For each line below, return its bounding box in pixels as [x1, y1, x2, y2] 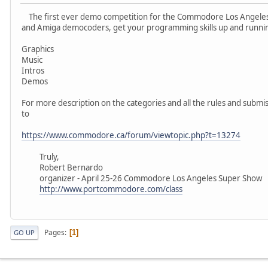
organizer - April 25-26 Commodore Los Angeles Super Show [22, 172, 262, 184]
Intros [22, 65, 44, 76]
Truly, [22, 151, 59, 162]
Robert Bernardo [22, 162, 103, 173]
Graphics [22, 43, 54, 54]
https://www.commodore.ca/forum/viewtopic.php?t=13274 [22, 129, 240, 141]
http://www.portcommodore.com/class [39, 183, 182, 194]
